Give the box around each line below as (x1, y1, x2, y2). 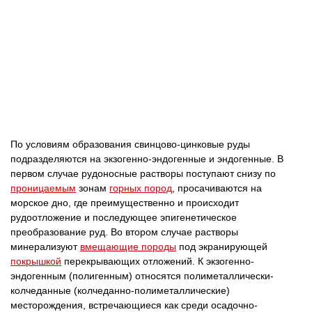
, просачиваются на (172, 182, 262, 194)
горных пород (109, 182, 172, 194)
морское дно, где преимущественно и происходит (10, 197, 239, 208)
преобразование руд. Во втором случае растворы (10, 226, 238, 237)
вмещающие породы (80, 241, 176, 252)
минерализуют (10, 241, 80, 252)
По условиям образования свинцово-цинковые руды (10, 139, 250, 150)
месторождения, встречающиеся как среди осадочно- (10, 299, 258, 311)
